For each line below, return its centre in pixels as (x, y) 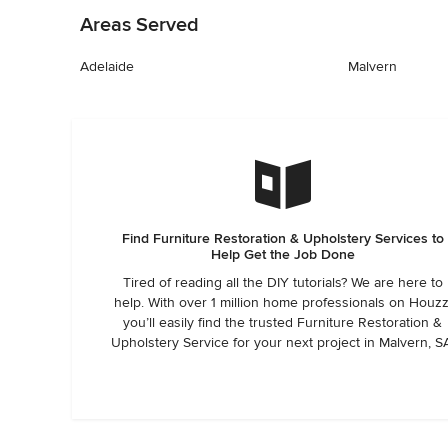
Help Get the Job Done (282, 254)
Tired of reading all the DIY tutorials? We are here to (282, 282)
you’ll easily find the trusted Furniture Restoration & (283, 322)
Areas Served (139, 25)
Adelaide (107, 66)
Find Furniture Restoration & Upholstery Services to (282, 238)
